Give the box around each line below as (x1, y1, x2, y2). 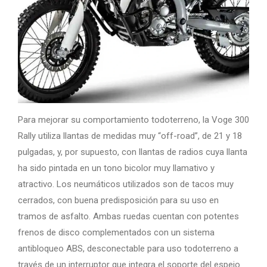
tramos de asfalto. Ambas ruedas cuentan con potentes (18, 210, 239, 222)
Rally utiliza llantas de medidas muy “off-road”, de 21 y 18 (18, 130, 242, 141)
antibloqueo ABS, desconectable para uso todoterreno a (18, 243, 238, 254)
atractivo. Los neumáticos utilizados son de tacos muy (18, 178, 234, 190)
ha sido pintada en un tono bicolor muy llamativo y (18, 162, 215, 173)
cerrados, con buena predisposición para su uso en (18, 194, 219, 206)
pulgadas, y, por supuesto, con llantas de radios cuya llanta (18, 146, 247, 157)
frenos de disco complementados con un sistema (18, 226, 215, 238)
